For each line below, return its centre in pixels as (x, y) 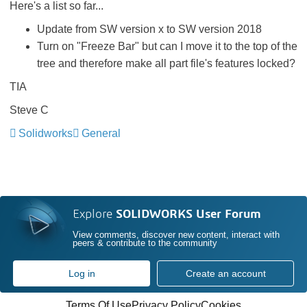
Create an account (225, 273)
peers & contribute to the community (145, 243)
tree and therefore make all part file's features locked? (166, 63)
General (101, 133)
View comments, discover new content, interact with (176, 235)
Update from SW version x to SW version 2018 (149, 29)
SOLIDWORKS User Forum (189, 215)
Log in (82, 273)
